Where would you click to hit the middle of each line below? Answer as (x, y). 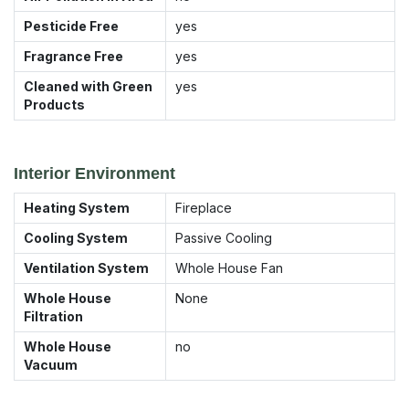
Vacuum (51, 364)
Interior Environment (94, 173)
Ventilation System (86, 267)
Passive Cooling (224, 237)
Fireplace (204, 207)
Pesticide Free (71, 26)
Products (54, 104)
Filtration (53, 316)
